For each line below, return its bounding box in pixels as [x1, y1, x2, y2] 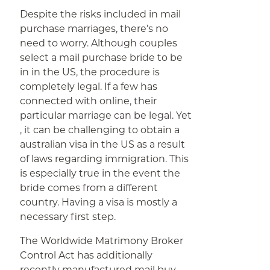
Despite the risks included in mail [20, 8, 181, 20]
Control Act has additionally [20, 250, 153, 261]
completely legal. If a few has [20, 81, 158, 92]
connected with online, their [20, 95, 157, 107]
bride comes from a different [20, 182, 159, 193]
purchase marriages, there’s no [20, 23, 169, 34]
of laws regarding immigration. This [20, 153, 189, 165]
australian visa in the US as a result [20, 139, 186, 150]
